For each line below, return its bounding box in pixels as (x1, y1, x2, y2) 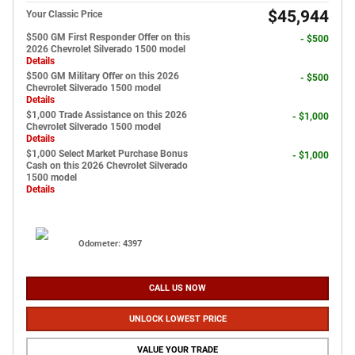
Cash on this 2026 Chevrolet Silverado (26, 159, 188, 171)
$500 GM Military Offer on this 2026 (26, 70, 179, 82)
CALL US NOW (149, 283, 206, 294)
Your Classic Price (26, 8, 102, 20)
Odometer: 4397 (78, 238, 142, 249)
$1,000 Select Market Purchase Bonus (26, 147, 188, 159)
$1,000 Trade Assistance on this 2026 (26, 109, 187, 120)
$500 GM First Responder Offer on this (26, 31, 190, 43)
